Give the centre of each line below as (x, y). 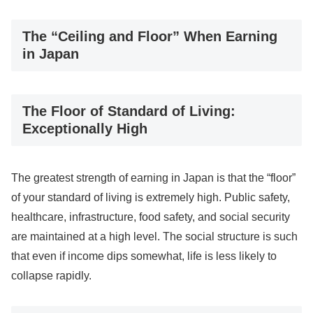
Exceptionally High (85, 128)
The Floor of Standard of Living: (129, 111)
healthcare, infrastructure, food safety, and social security (151, 217)
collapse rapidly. (51, 276)
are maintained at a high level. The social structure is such (154, 237)
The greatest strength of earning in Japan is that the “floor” (153, 178)
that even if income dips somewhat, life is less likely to (144, 256)
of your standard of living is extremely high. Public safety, (151, 198)
